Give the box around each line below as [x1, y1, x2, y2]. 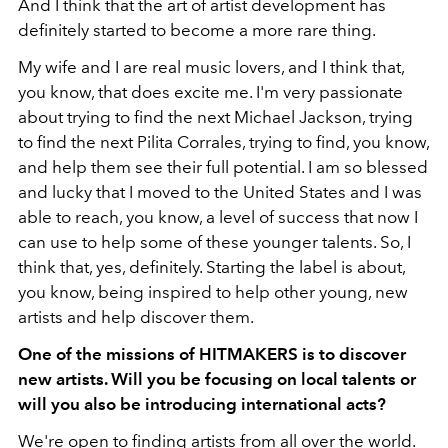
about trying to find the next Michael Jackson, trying [18, 107, 413, 128]
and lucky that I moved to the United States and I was [18, 182, 422, 203]
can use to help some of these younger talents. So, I [18, 232, 411, 253]
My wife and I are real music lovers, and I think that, [18, 57, 404, 78]
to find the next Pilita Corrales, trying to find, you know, [18, 132, 429, 153]
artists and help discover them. [18, 307, 254, 328]
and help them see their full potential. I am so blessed [18, 157, 428, 178]
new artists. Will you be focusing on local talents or [18, 369, 416, 390]
